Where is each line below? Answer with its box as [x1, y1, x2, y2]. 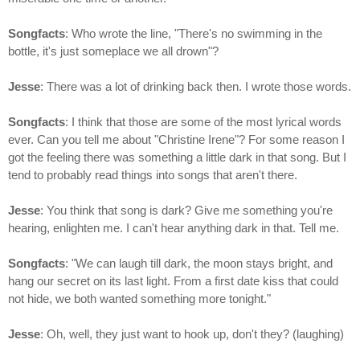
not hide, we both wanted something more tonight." [8, 292, 271, 306]
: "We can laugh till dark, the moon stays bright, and [65, 256, 333, 271]
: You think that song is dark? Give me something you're [40, 203, 333, 218]
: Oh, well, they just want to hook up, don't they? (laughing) [40, 327, 344, 342]
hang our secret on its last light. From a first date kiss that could [8, 274, 338, 288]
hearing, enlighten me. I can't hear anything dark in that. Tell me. [8, 221, 339, 235]
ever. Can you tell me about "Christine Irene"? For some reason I [8, 133, 345, 147]
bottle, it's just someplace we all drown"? [8, 44, 219, 59]
